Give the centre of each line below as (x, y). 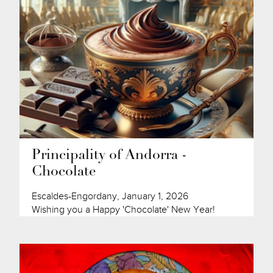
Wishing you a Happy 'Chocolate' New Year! (124, 210)
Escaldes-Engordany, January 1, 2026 (110, 197)
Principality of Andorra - (110, 156)
